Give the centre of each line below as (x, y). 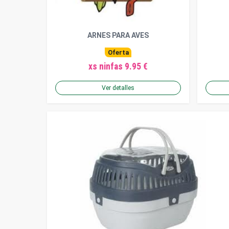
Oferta (118, 52)
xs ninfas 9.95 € (118, 67)
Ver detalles (118, 88)
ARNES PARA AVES (118, 35)
